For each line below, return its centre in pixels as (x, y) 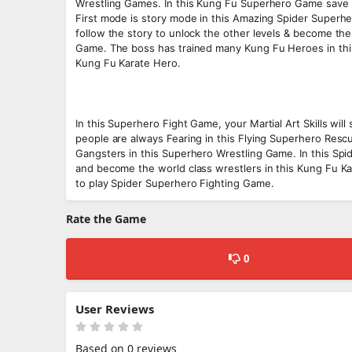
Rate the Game (106, 219)
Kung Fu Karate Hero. (128, 63)
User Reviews (115, 309)
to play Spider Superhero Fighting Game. (175, 183)
